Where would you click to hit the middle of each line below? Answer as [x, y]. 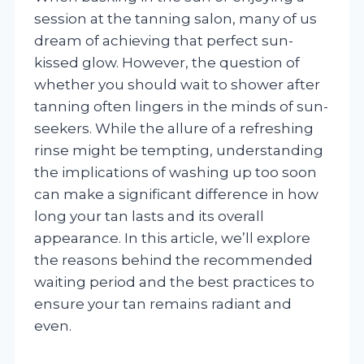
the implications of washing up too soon [175, 172]
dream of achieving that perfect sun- [164, 40]
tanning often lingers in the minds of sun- [181, 106]
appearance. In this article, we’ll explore [172, 238]
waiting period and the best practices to [174, 282]
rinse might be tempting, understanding [179, 150]
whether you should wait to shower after [177, 84]
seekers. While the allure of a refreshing [174, 128]
